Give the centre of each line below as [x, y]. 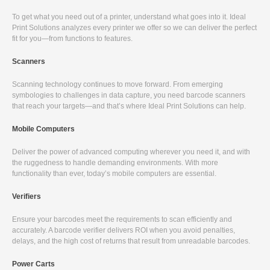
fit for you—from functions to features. [72, 39]
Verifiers [27, 196]
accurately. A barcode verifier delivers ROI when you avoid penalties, [124, 230]
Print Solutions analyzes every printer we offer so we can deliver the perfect [134, 28]
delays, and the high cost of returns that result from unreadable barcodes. [131, 241]
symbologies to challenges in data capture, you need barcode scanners [129, 95]
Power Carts [33, 264]
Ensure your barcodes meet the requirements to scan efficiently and [122, 219]
